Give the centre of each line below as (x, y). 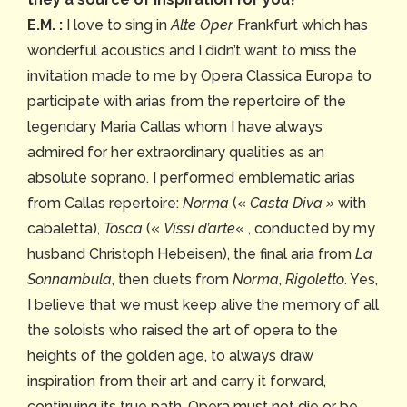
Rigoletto (315, 279)
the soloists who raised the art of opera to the (183, 330)
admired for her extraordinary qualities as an (176, 152)
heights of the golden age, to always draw (170, 355)
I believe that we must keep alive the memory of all (203, 304)
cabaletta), (65, 228)
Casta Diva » (292, 203)
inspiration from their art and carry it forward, (177, 381)
